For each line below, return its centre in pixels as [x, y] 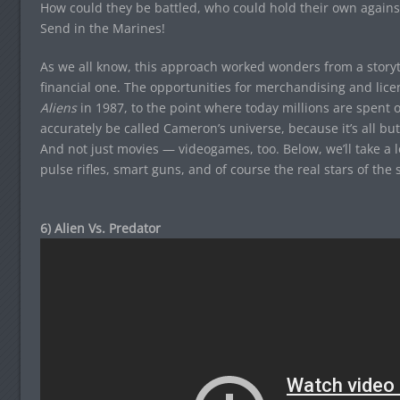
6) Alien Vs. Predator [100, 228]
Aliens [58, 108]
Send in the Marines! [102, 28]
